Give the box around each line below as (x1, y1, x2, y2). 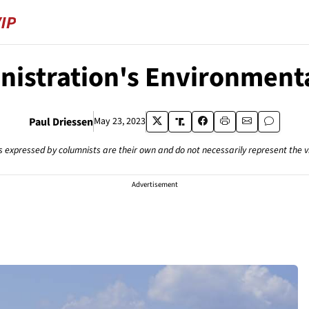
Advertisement (131, 179, 178, 190)
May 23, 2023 (93, 114, 146, 128)
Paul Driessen (28, 114, 93, 130)
